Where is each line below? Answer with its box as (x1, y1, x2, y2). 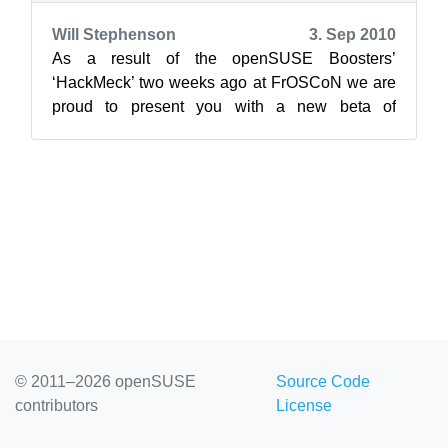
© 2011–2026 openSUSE (15, 373, 196, 390)
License (275, 397, 332, 414)
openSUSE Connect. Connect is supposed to (52, 122, 396, 139)
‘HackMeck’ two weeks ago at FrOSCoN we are (52, 74, 396, 91)
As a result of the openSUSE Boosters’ (52, 50, 396, 67)
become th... (52, 146, 138, 163)
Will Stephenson (52, 26, 176, 43)
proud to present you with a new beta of (52, 98, 396, 115)
